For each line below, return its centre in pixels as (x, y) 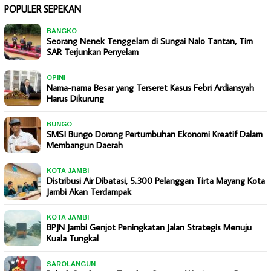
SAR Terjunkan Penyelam (93, 52)
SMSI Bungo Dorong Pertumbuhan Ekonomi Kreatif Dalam (155, 134)
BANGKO (62, 31)
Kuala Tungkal (73, 238)
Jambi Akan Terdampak (89, 192)
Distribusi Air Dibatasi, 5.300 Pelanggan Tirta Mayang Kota (156, 181)
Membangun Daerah (85, 145)
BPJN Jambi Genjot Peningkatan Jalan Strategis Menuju (149, 227)
